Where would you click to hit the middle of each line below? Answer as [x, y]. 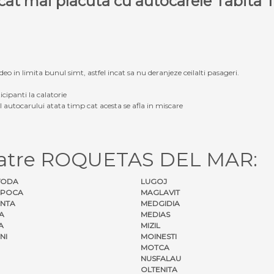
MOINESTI [159, 236]
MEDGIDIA [160, 203]
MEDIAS [155, 214]
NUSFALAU [161, 258]
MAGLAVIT [160, 192]
